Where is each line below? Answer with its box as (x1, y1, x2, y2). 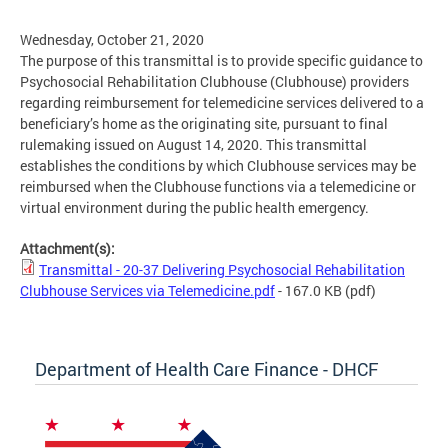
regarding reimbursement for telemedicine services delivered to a (20, 93, 424, 113)
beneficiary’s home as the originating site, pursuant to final (20, 114, 388, 134)
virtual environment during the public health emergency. (20, 198, 369, 218)
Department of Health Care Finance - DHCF (35, 357, 378, 382)
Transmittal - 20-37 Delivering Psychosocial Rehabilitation (39, 260, 405, 280)
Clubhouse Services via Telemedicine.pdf (20, 281, 275, 301)
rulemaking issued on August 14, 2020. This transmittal (20, 135, 367, 155)
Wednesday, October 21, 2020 (20, 30, 204, 50)
